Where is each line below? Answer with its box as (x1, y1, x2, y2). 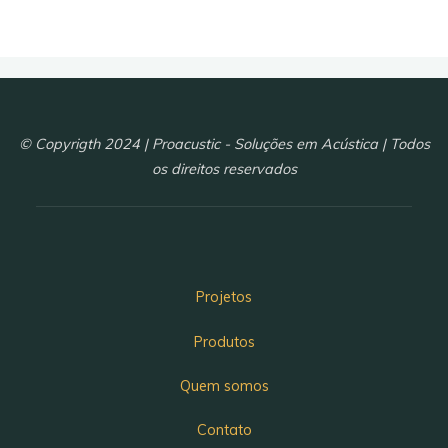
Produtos (193, 332, 255, 351)
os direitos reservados (151, 160, 297, 179)
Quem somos (179, 376, 269, 395)
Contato (196, 420, 252, 439)
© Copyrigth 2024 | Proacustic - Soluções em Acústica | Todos (18, 135, 430, 154)
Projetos (196, 288, 252, 307)
